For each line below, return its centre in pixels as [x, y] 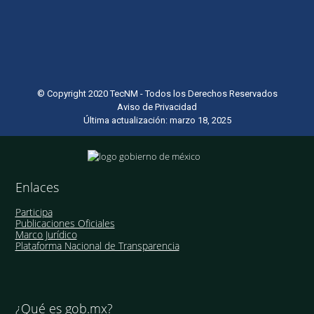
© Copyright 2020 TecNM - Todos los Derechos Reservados [157, 94]
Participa [34, 212]
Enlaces [37, 187]
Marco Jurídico [46, 235]
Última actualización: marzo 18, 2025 [157, 121]
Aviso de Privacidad [157, 107]
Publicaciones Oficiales [65, 224]
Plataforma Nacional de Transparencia [97, 246]
